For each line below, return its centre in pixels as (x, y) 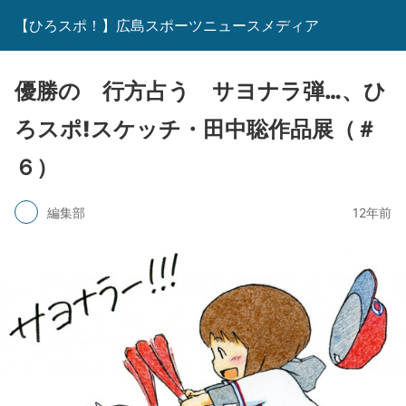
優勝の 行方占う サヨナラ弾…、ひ (200, 91)
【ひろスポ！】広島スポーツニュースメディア (167, 25)
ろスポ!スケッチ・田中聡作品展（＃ (196, 129)
